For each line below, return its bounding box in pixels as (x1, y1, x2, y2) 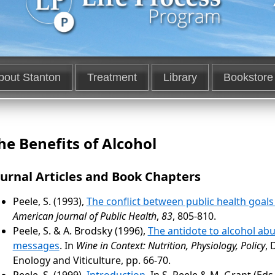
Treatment (87, 71, 137, 83)
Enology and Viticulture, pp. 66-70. (12, 253, 171, 267)
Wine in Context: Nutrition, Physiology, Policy (76, 238, 265, 252)
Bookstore (223, 71, 273, 83)
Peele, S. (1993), (12, 194, 87, 208)
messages (12, 238, 60, 252)
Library (163, 71, 197, 83)
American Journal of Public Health (12, 209, 157, 223)
